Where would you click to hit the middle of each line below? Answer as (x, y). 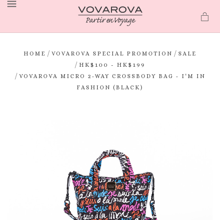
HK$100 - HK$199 (112, 65)
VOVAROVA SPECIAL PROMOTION (112, 54)
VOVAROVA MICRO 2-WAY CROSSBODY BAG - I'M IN (112, 76)
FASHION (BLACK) (110, 87)
